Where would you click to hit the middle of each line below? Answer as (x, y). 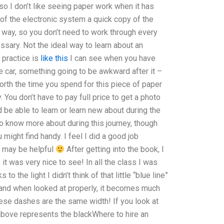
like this (54, 58)
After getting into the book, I (114, 149)
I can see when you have (111, 58)
